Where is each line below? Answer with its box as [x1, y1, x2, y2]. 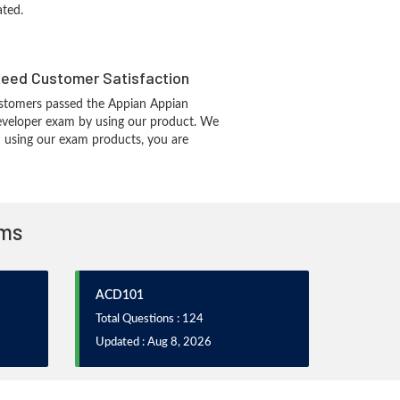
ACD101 [95, 289, 144, 302]
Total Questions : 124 [95, 313, 204, 325]
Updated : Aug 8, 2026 [95, 337, 212, 348]
